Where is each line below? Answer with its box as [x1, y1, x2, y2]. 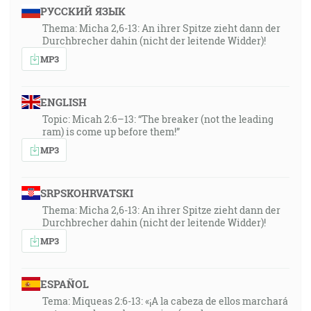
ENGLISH [40, 95, 87, 109]
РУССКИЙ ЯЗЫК [40, 4, 126, 18]
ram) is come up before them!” [42, 125, 180, 138]
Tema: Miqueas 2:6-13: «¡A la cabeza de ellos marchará [42, 294, 288, 308]
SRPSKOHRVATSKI [40, 186, 133, 200]
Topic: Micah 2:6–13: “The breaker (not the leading [42, 112, 274, 126]
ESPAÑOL [40, 277, 89, 291]
